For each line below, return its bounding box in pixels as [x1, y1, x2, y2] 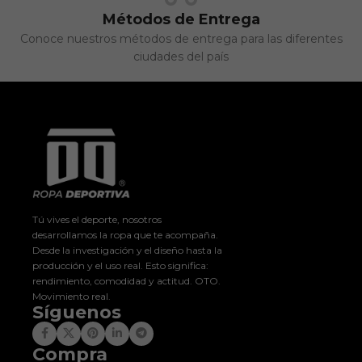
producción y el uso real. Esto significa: [32, 259, 208, 271]
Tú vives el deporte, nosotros [32, 213, 162, 225]
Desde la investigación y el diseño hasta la [32, 243, 222, 256]
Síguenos [32, 301, 121, 323]
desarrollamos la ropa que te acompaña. [32, 228, 218, 241]
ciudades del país [133, 48, 229, 64]
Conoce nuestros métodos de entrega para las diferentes [19, 31, 343, 46]
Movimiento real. [32, 289, 111, 302]
